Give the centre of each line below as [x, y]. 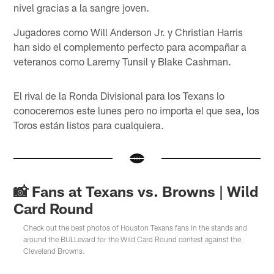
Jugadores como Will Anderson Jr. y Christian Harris [128, 32]
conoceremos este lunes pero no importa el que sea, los [137, 110]
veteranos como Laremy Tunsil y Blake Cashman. [123, 61]
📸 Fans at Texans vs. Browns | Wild [136, 191]
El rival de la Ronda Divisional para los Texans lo [119, 96]
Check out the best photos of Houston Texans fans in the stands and [135, 227]
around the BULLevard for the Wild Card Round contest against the [132, 239]
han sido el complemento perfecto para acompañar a [130, 47]
